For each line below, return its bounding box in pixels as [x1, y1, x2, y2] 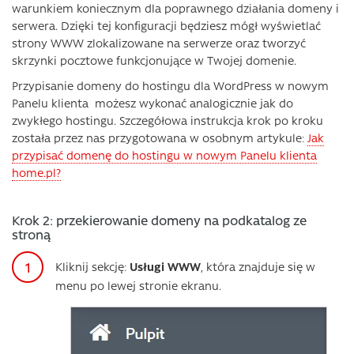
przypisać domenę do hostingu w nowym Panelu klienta [12, 147, 317, 163]
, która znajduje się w [201, 258, 315, 274]
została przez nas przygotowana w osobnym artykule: [12, 130, 307, 145]
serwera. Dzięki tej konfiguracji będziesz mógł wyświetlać [12, 17, 321, 33]
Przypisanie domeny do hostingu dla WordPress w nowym [12, 77, 329, 93]
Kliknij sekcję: [55, 258, 130, 274]
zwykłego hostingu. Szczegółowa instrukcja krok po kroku [12, 112, 323, 128]
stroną [12, 225, 51, 243]
